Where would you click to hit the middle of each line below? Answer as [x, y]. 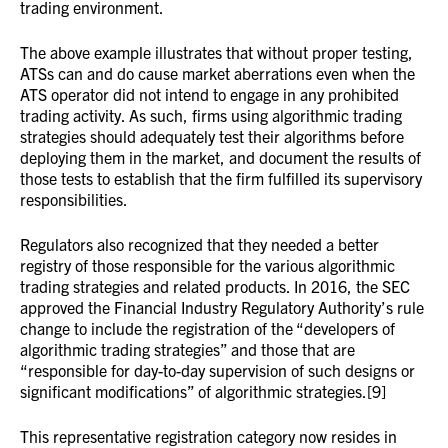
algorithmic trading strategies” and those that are [187, 349]
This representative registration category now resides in [208, 436]
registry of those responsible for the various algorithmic [207, 265]
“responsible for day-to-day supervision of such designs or [217, 370]
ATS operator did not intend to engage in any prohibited [209, 94]
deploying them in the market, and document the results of [220, 157]
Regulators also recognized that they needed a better [199, 244]
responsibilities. [74, 199]
